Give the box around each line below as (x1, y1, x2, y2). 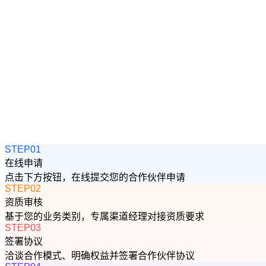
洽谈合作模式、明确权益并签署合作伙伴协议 (5, 251, 195, 261)
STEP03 (5, 223, 41, 233)
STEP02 (5, 183, 41, 194)
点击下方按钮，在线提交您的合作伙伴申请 (5, 172, 185, 182)
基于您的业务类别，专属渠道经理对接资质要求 (5, 211, 204, 221)
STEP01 (5, 144, 41, 154)
